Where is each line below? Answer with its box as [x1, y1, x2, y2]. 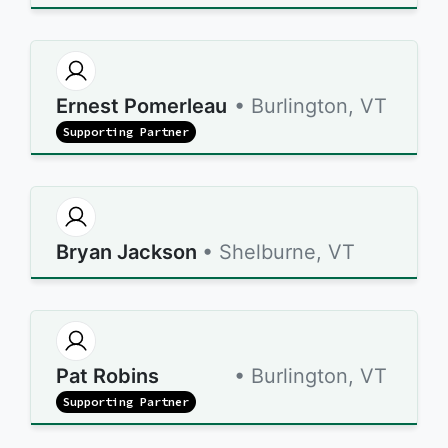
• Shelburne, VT [202, 240, 355, 264]
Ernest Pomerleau [56, 94, 227, 118]
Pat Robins [56, 364, 159, 388]
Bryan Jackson [56, 240, 197, 264]
